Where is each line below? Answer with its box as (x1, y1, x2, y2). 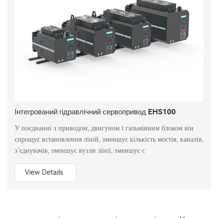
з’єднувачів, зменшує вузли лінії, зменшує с (15, 146, 145, 155)
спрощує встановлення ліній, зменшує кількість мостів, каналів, (15, 135, 203, 144)
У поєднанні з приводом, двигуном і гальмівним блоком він (15, 124, 194, 132)
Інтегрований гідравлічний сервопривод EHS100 (15, 108, 176, 116)
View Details (25, 168, 63, 177)
